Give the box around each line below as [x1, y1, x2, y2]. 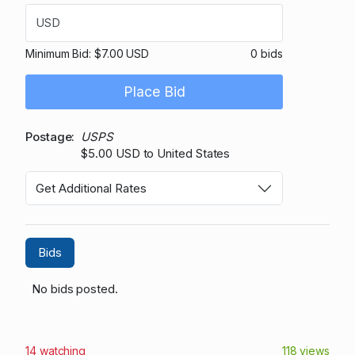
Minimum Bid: [25, 47, 94, 61]
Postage [25, 129, 72, 145]
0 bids [250, 47, 283, 61]
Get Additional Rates [36, 180, 147, 196]
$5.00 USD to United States [81, 146, 231, 162]
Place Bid [123, 83, 185, 101]
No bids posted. [32, 281, 118, 297]
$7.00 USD [94, 47, 150, 61]
